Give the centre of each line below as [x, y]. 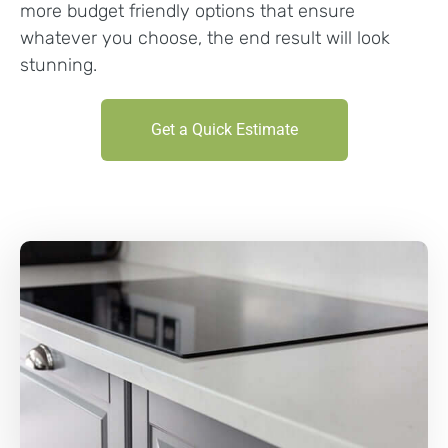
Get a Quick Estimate [224, 130]
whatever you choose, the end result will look [205, 38]
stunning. [58, 65]
